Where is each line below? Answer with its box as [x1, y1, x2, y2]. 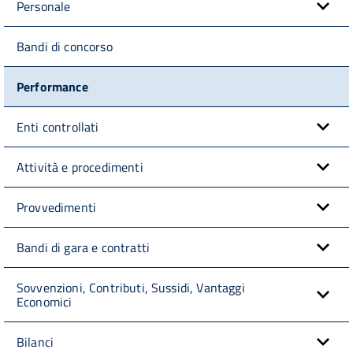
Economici [17, 292, 72, 311]
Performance [17, 76, 88, 96]
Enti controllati [17, 117, 99, 136]
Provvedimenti [17, 197, 97, 217]
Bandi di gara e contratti [17, 237, 150, 257]
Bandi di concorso [17, 36, 113, 56]
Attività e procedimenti [17, 157, 143, 176]
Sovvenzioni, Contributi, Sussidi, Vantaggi [17, 277, 245, 297]
